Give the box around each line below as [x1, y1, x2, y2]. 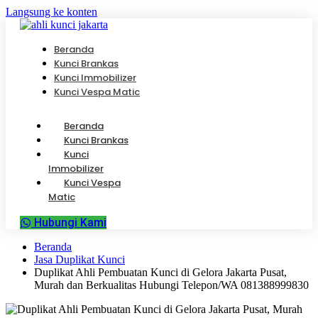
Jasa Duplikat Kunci [34, 253, 125, 265]
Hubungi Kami [34, 216, 106, 229]
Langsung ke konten [6, 6, 97, 18]
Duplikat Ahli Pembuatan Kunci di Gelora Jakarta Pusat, [34, 266, 287, 278]
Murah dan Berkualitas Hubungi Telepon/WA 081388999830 [34, 279, 309, 291]
